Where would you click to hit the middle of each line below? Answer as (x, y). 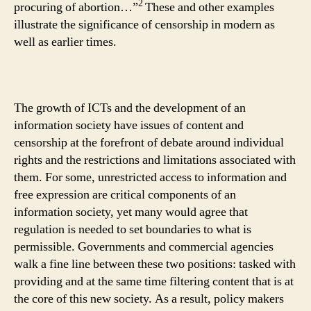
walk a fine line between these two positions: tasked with (155, 264)
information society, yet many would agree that (131, 212)
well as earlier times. (65, 42)
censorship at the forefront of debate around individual (149, 143)
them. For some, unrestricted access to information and (150, 177)
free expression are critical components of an (125, 195)
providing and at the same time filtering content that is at (154, 281)
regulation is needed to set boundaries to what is (133, 229)
